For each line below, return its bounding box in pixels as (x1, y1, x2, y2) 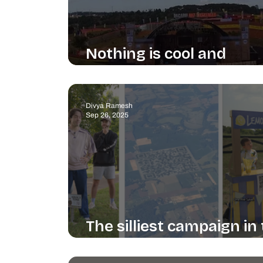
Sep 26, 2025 (85, 111, 129, 120)
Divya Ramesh (85, 101, 133, 110)
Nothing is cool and (85, 44, 226, 63)
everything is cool (85, 62, 216, 81)
